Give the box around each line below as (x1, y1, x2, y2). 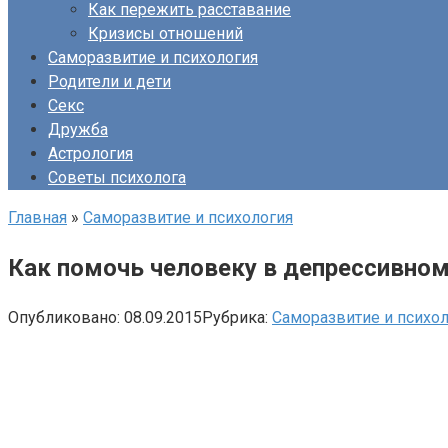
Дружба (48, 120, 108, 139)
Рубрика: (202, 307, 268, 327)
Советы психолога (48, 168, 186, 187)
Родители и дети (48, 72, 171, 91)
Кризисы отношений (88, 24, 243, 43)
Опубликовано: (8, 307, 120, 327)
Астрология (48, 144, 133, 163)
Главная (8, 208, 67, 227)
